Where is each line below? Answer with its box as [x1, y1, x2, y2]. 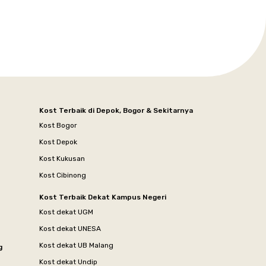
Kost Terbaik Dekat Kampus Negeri [39, 192, 166, 201]
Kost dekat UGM [39, 207, 93, 216]
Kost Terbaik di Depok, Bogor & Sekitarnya [39, 106, 193, 115]
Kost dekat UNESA [39, 224, 101, 233]
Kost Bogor [39, 121, 77, 129]
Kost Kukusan [39, 154, 85, 163]
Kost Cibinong [39, 170, 86, 179]
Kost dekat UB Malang [39, 240, 113, 249]
